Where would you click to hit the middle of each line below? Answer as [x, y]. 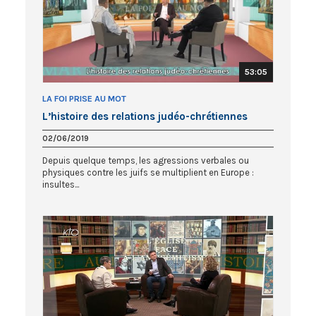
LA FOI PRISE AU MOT [84, 98]
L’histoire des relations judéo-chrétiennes [145, 116]
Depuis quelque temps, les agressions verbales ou [146, 160]
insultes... [61, 184]
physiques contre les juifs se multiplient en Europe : [148, 172]
